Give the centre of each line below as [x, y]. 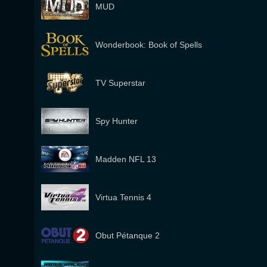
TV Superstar [120, 83]
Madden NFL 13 [126, 159]
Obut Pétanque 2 [128, 235]
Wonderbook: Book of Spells [149, 45]
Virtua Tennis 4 [123, 197]
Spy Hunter [117, 121]
